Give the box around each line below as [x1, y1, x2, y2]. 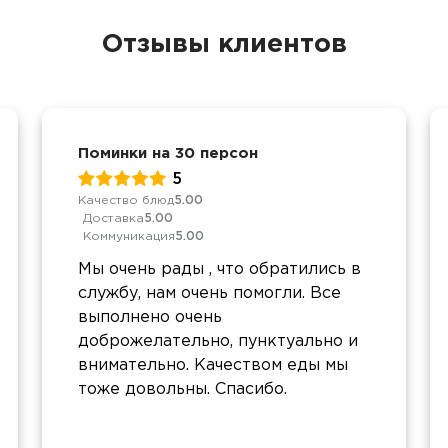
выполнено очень [78, 309, 222, 325]
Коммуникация [83, 230, 175, 242]
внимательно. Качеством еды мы [78, 357, 348, 373]
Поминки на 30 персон [78, 146, 258, 160]
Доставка [83, 212, 144, 224]
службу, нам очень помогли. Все [78, 285, 341, 301]
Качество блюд [78, 194, 174, 206]
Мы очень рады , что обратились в [78, 261, 361, 277]
